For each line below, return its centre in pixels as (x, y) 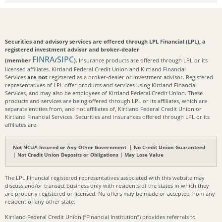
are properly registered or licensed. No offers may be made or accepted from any (110, 194)
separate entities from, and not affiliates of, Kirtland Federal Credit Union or (103, 109)
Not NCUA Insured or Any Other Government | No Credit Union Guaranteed (109, 147)
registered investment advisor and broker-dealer (72, 49)
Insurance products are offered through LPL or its (142, 60)
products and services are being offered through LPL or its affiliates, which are (106, 101)
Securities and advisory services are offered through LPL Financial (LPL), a (105, 41)
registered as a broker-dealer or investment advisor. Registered (130, 77)
